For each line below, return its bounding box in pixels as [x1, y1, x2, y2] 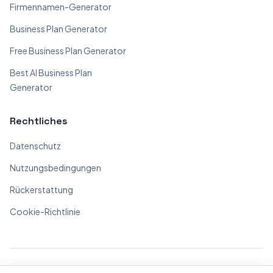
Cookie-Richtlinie [10, 206, 80, 217]
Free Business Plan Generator [10, 45, 126, 56]
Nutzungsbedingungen [10, 162, 101, 173]
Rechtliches [10, 115, 68, 127]
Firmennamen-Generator [10, 1, 112, 12]
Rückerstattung [10, 184, 73, 195]
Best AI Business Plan [10, 67, 92, 78]
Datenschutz [10, 140, 61, 151]
